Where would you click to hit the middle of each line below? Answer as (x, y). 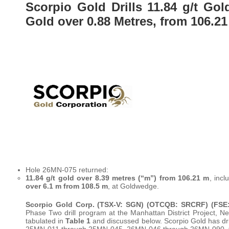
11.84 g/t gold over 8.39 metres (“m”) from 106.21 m (118, 178)
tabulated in (46, 221)
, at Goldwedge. (133, 186)
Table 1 (78, 221)
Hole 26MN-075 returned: (67, 169)
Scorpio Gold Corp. (60, 204)
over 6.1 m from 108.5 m (67, 186)
